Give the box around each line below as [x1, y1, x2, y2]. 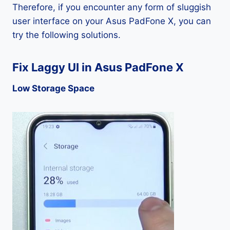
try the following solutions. [12, 30, 121, 40]
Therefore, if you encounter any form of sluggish [12, 2, 211, 12]
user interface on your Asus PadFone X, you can [12, 16, 211, 26]
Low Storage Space [12, 83, 94, 93]
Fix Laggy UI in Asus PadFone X [12, 61, 184, 74]
